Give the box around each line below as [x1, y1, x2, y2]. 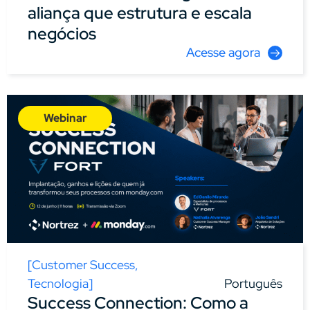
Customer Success [32, 256, 135, 273]
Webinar [43, 110, 87, 125]
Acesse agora [186, 44, 260, 60]
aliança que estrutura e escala [28, 1, 252, 24]
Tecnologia [28, 275, 89, 291]
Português [224, 275, 282, 291]
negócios [28, 22, 96, 44]
